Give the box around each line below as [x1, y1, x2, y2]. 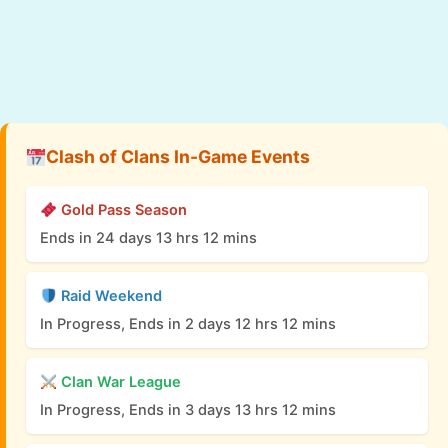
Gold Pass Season [56, 201, 187, 220]
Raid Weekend [56, 287, 162, 306]
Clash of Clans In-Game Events [45, 146, 310, 168]
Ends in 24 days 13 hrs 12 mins [40, 229, 257, 248]
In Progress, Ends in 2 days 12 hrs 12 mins [40, 315, 336, 334]
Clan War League [56, 373, 181, 392]
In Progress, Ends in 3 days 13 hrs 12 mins [40, 401, 336, 420]
